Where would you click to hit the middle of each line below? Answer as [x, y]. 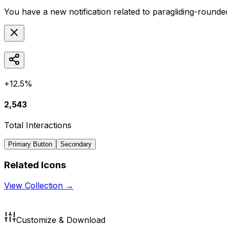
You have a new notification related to [78, 11]
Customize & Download [61, 220]
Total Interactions [38, 125]
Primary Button [30, 144]
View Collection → [39, 185]
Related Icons [35, 165]
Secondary [76, 144]
